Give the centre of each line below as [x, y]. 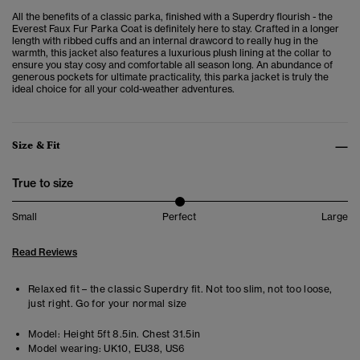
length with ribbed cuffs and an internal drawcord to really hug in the [165, 41]
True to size [43, 184]
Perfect [179, 217]
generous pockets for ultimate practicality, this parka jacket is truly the [170, 77]
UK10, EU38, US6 [143, 349]
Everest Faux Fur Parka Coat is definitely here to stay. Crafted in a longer [176, 29]
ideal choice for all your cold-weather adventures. [123, 89]
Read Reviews [45, 252]
